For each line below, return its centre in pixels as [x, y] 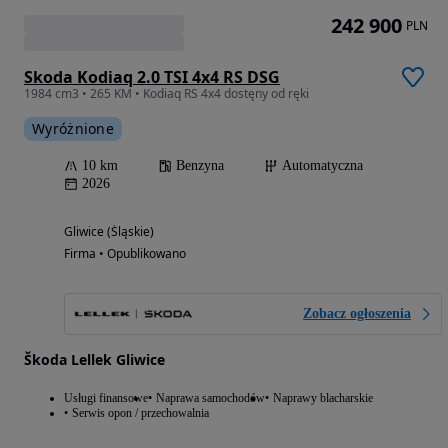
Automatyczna [322, 165]
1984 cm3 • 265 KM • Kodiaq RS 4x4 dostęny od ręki [166, 93]
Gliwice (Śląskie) [109, 231]
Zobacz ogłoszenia [357, 313]
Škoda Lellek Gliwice [94, 359]
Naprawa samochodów [210, 397]
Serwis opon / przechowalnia [140, 412]
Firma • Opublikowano [125, 253]
